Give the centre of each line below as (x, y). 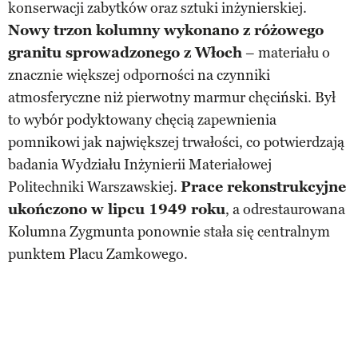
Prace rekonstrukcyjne (263, 187)
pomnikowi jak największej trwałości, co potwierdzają (176, 142)
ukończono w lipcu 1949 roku (117, 209)
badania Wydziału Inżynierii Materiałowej (140, 164)
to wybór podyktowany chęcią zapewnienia (142, 119)
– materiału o (286, 52)
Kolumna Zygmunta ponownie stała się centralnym (169, 231)
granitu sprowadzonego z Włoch (125, 52)
